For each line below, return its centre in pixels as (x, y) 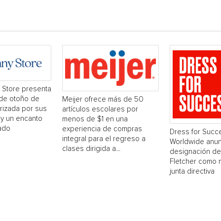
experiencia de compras (102, 129)
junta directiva (192, 171)
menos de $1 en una (95, 119)
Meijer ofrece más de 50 (103, 99)
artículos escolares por (100, 109)
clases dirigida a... (91, 148)
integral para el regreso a (104, 139)
